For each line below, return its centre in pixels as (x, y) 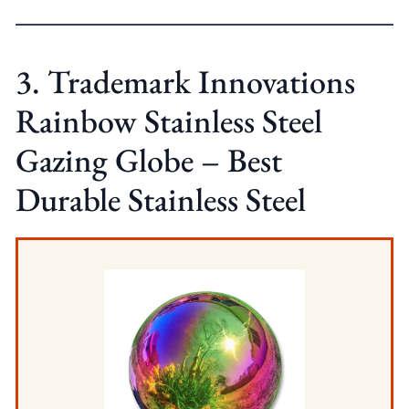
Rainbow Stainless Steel (168, 121)
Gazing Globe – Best (148, 160)
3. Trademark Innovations (185, 81)
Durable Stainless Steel (160, 199)
